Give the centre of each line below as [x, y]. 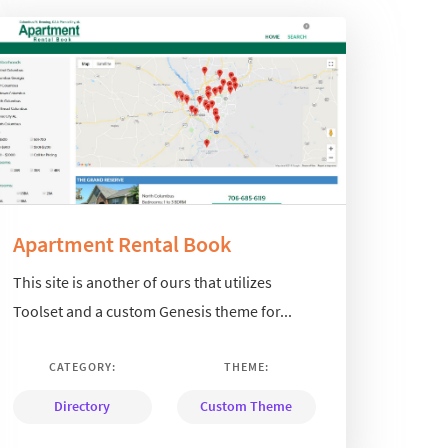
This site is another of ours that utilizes [142, 282]
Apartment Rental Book [121, 243]
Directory [82, 406]
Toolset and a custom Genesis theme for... [152, 311]
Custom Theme [246, 406]
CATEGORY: [82, 367]
